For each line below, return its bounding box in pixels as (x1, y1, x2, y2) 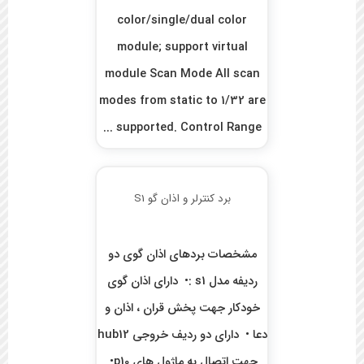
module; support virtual (116, 38, 248, 58)
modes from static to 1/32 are (98, 92, 266, 111)
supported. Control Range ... (115, 119, 262, 138)
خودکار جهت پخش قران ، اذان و (104, 299, 260, 318)
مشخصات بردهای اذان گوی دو (107, 245, 257, 265)
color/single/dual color (117, 11, 248, 31)
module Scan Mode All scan (104, 65, 260, 84)
